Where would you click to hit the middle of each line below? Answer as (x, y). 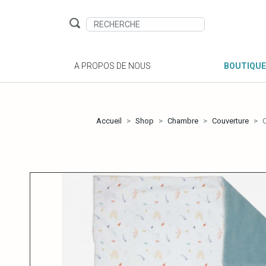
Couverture (230, 121)
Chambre (183, 121)
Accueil (109, 121)
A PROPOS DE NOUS (113, 66)
